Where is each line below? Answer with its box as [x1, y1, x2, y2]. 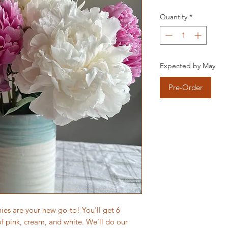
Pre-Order [168, 82, 203, 92]
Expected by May [160, 61, 215, 70]
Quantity [160, 12, 187, 21]
